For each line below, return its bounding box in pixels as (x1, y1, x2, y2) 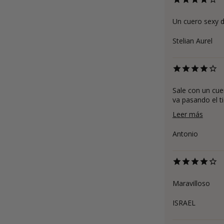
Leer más (172, 109, 203, 119)
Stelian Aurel (172, 35, 212, 45)
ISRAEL (172, 197, 195, 207)
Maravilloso (172, 178, 210, 188)
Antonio (172, 128, 198, 138)
